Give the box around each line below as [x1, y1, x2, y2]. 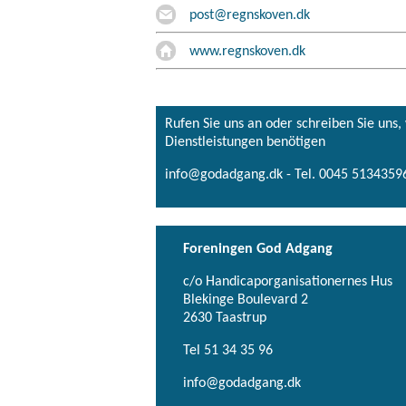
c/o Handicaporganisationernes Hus [183, 274, 392, 289]
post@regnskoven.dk [189, 7, 310, 23]
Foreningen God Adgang [183, 241, 333, 256]
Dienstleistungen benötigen [165, 134, 325, 150]
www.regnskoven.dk [189, 43, 305, 59]
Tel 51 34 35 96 [183, 343, 273, 358]
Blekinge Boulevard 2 [183, 292, 308, 307]
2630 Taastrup [183, 310, 266, 325]
